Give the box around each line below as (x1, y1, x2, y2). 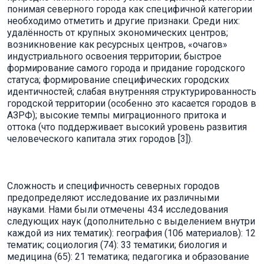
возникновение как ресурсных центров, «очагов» (7, 39, 227, 50)
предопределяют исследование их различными (7, 192, 219, 203)
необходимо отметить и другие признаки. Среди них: (7, 15, 240, 27)
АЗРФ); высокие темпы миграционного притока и (7, 110, 226, 121)
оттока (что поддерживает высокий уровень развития (7, 121, 247, 133)
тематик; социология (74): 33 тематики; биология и (7, 239, 227, 250)
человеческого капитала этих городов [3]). (7, 133, 193, 144)
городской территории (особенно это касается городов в (7, 98, 256, 109)
